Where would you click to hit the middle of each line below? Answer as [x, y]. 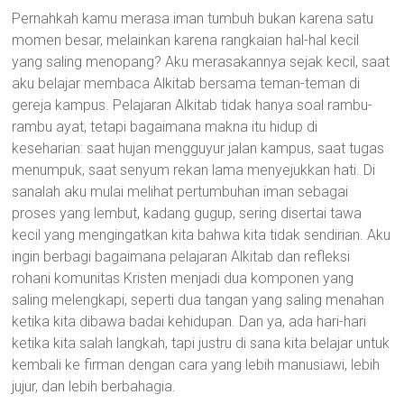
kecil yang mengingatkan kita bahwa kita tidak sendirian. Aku [202, 235]
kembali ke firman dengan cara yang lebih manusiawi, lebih [196, 365]
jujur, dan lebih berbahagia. [94, 386]
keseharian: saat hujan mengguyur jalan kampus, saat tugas [198, 148]
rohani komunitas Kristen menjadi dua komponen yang [183, 278]
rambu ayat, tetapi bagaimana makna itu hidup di [165, 127]
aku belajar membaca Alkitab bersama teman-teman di [186, 83]
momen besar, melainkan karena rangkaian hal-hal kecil [186, 40]
